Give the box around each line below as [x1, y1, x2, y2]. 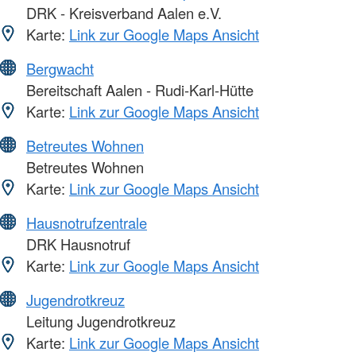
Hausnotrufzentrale [26, 212, 147, 234]
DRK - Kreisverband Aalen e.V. [22, 2, 222, 24]
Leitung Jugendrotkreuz [22, 311, 176, 332]
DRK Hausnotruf [22, 234, 130, 255]
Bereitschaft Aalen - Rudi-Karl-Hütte [22, 79, 253, 101]
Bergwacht [26, 58, 94, 79]
